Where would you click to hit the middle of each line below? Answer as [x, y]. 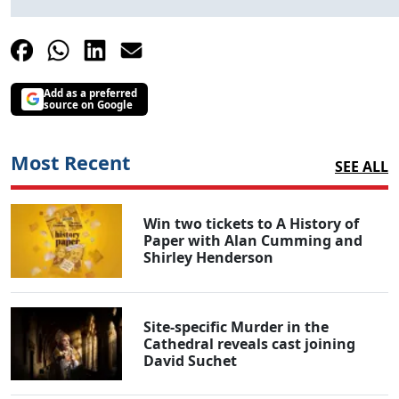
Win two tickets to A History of [252, 223]
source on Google [88, 105]
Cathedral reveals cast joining [250, 343]
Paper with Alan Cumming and [253, 240]
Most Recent [70, 162]
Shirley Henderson [209, 257]
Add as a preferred [90, 94]
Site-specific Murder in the [236, 326]
